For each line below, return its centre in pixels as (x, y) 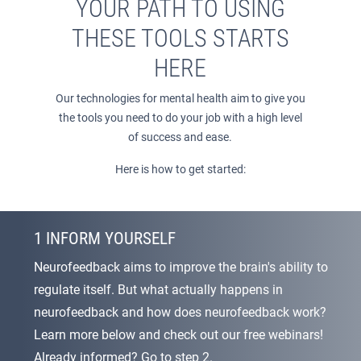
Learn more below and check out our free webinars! (178, 335)
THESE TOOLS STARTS (180, 39)
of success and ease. (180, 137)
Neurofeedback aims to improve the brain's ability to (181, 268)
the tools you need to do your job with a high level (180, 118)
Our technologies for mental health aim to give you (180, 99)
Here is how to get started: (180, 170)
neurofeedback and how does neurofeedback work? (180, 313)
